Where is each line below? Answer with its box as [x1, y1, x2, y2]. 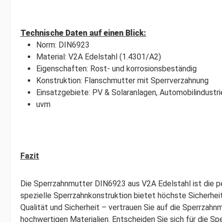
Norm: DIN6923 [36, 40, 90, 50]
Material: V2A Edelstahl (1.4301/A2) [36, 52, 161, 61]
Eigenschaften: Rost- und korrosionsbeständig [36, 64, 197, 73]
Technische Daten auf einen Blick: [20, 28, 146, 38]
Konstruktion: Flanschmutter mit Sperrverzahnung [36, 76, 209, 85]
